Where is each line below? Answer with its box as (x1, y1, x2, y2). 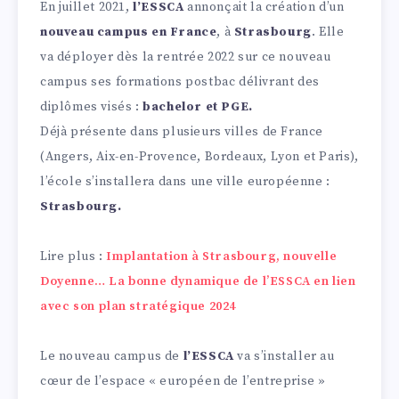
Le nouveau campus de (40, 348, 183, 365)
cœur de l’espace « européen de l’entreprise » (40, 373, 327, 390)
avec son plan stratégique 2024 (40, 298, 240, 315)
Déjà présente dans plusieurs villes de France (40, 124, 324, 141)
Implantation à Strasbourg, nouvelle (106, 248, 338, 265)
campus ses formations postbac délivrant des (40, 74, 320, 91)
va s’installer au (233, 348, 335, 365)
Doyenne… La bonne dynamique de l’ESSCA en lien (40, 273, 356, 290)
